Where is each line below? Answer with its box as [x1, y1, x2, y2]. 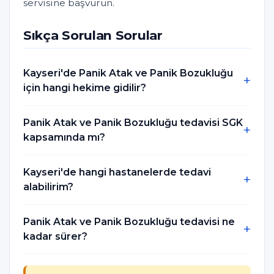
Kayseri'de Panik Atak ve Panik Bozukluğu [23, 67, 233, 80]
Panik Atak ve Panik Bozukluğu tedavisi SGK [23, 117, 243, 129]
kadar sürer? [23, 231, 87, 243]
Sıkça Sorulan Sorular [23, 28, 163, 43]
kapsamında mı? [23, 131, 105, 144]
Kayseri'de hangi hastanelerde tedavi [23, 166, 211, 179]
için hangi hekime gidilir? [23, 82, 146, 94]
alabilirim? [23, 181, 73, 193]
